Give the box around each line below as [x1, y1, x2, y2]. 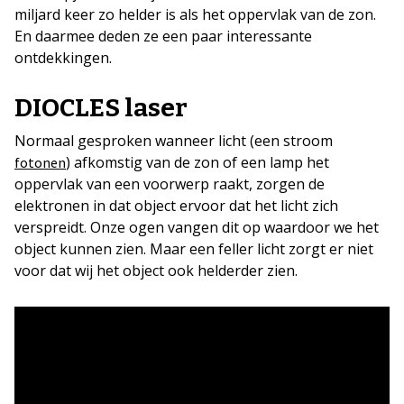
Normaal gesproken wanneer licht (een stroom [14, 130, 333, 151]
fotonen [14, 152, 66, 171]
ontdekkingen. [14, 47, 112, 68]
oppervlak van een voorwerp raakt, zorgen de [14, 173, 325, 194]
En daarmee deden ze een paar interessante [14, 25, 312, 46]
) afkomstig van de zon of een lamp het [66, 151, 329, 172]
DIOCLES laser [14, 92, 188, 123]
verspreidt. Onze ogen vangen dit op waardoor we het [14, 216, 379, 237]
